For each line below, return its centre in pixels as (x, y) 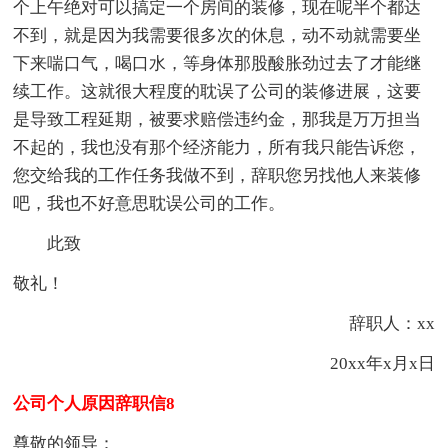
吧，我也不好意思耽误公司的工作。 (149, 203)
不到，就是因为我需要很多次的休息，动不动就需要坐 (217, 35)
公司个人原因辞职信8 (94, 403)
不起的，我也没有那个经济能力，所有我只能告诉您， (217, 147)
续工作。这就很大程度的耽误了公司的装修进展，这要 (217, 91)
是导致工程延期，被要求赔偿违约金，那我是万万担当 (217, 119)
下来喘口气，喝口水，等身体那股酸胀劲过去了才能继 (217, 63)
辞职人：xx (374, 323)
